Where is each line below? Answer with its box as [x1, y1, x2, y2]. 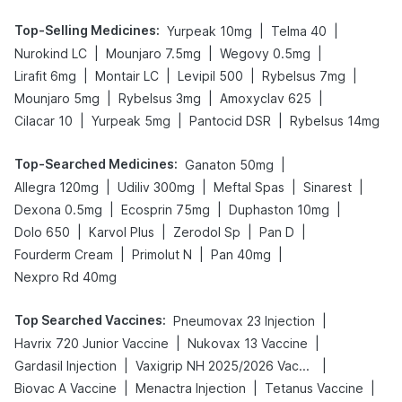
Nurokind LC [14, 46, 87, 61]
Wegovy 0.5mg [220, 46, 310, 61]
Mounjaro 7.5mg [106, 46, 201, 61]
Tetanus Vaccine [265, 380, 363, 396]
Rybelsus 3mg [118, 91, 201, 106]
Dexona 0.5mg [14, 202, 102, 217]
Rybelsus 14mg [290, 113, 380, 128]
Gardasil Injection [14, 358, 117, 373]
